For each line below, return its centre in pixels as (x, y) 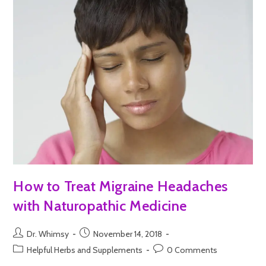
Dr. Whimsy (48, 234)
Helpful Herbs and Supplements (85, 250)
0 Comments (192, 250)
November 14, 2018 (128, 234)
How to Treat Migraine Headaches (121, 186)
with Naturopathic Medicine (100, 205)
